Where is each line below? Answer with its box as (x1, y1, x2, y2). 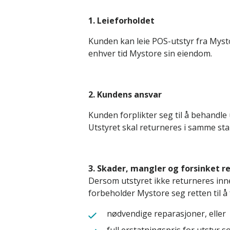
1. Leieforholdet (88, 15, 155, 26)
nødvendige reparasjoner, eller (107, 208, 226, 219)
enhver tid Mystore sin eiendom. (88, 48, 212, 59)
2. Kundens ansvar (88, 89, 162, 100)
